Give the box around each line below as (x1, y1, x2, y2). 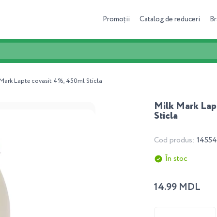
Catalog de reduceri (139, 14, 200, 25)
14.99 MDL (154, 180, 201, 194)
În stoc (165, 153, 187, 164)
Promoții (103, 14, 130, 25)
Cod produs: (154, 135, 197, 146)
